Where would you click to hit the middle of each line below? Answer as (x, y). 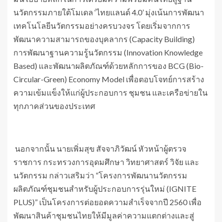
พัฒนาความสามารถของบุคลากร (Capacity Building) (104, 39)
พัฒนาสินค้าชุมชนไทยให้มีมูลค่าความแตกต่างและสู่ (104, 215)
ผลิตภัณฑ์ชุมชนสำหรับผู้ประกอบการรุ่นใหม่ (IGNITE (105, 188)
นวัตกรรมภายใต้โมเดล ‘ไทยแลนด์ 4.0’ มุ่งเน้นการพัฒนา (109, 12)
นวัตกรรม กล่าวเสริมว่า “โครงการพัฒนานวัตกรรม (100, 175)
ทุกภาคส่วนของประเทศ (54, 106)
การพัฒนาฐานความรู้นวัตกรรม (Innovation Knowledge (108, 52)
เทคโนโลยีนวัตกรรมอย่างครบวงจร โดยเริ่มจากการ (102, 25)
